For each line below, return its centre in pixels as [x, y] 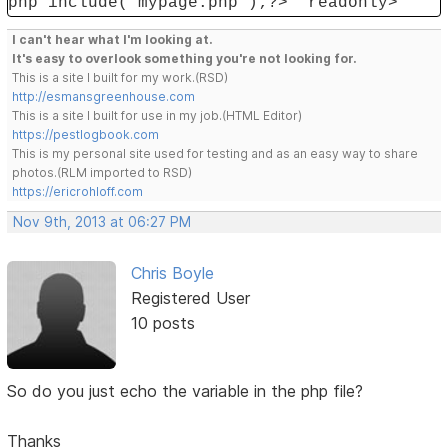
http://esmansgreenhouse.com [104, 97]
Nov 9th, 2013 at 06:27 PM [102, 222]
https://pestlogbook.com [86, 135]
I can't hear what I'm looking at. [113, 40]
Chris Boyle [172, 273]
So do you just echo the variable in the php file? [185, 391]
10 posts [162, 323]
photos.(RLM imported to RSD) [102, 173]
